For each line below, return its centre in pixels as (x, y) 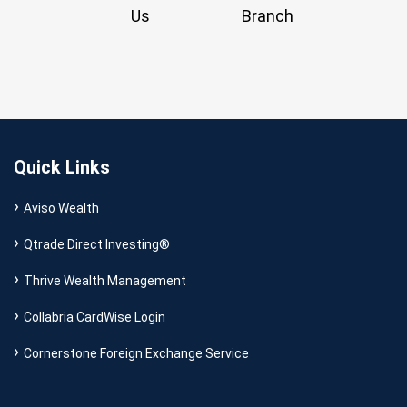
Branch (267, 16)
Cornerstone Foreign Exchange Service (136, 353)
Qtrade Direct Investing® (97, 244)
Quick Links (62, 167)
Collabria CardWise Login (94, 317)
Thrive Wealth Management (105, 281)
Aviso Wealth (61, 208)
